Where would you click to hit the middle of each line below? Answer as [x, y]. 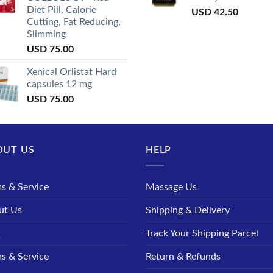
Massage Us [171, 187]
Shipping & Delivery [188, 210]
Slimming [46, 34]
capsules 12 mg [59, 84]
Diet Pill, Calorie [62, 10]
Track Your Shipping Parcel [202, 233]
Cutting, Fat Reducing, [74, 22]
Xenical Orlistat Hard [72, 72]
